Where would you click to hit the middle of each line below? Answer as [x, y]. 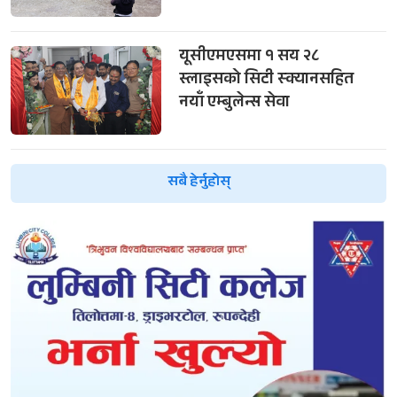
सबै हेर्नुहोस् [198, 183]
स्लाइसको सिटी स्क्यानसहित [266, 80]
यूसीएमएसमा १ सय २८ [249, 57]
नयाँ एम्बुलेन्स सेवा [234, 103]
